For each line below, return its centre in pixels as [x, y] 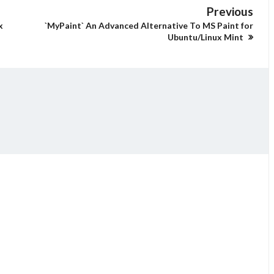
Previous [230, 11]
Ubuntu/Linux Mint [206, 37]
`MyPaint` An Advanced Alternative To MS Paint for [149, 25]
